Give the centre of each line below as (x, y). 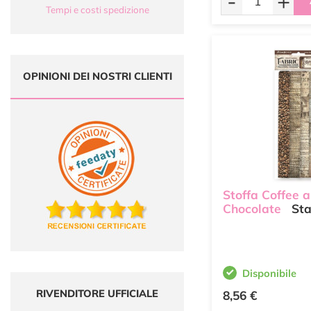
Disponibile (269, 273)
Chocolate (252, 209)
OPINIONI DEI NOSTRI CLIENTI (97, 76)
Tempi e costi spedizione (97, 9)
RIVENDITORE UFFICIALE (97, 293)
